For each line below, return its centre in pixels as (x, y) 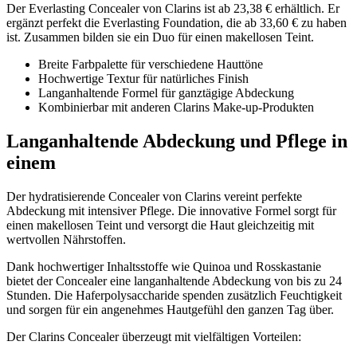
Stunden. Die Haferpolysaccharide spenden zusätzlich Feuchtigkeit (174, 296)
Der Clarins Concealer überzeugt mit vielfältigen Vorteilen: (154, 337)
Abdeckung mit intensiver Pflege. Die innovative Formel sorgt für (171, 211)
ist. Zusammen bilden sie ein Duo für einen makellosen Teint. (160, 37)
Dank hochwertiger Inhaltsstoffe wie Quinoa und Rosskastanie (164, 267)
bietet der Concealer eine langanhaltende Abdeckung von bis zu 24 (174, 281)
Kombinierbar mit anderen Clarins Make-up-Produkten (176, 108)
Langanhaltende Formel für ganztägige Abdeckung (166, 93)
